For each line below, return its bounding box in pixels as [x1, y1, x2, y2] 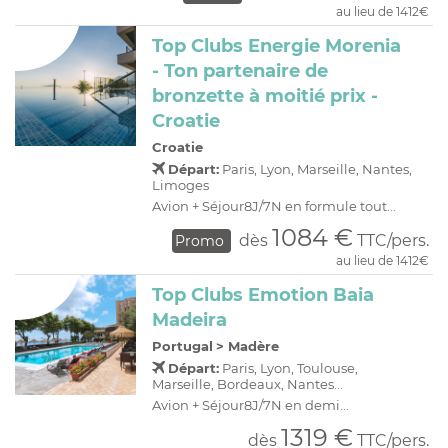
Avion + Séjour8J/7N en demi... [152, 397, 350, 414]
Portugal [152, 338, 214, 355]
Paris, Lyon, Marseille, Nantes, [219, 160, 413, 177]
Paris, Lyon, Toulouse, [219, 360, 359, 377]
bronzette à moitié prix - [152, 84, 379, 107]
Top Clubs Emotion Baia [152, 284, 375, 307]
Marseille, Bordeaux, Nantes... [152, 376, 344, 393]
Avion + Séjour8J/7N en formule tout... [152, 197, 397, 214]
